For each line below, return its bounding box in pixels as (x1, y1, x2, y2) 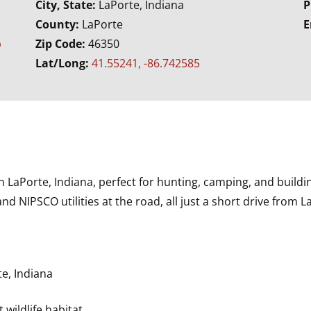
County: (35, 16, 82, 32)
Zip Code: (35, 35, 88, 51)
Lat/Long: (35, 55, 92, 71)
